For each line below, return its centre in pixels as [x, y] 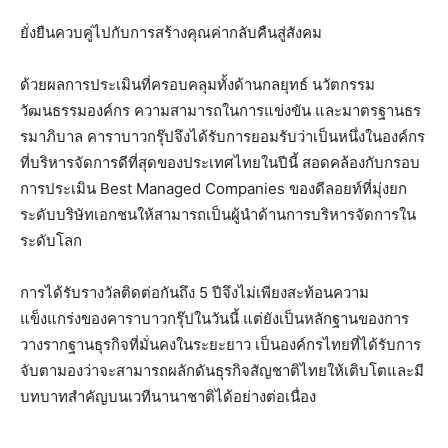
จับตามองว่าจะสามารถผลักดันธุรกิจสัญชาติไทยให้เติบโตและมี [222, 371]
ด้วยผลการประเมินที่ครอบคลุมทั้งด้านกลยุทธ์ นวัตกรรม [197, 85]
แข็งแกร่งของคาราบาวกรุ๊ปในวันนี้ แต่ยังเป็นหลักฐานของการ [214, 319]
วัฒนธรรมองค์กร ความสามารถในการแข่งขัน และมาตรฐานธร [220, 111]
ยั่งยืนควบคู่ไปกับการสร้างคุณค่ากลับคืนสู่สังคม [171, 33]
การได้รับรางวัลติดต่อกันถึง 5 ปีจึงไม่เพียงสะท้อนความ [194, 293]
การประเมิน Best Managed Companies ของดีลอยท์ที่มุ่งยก [213, 189]
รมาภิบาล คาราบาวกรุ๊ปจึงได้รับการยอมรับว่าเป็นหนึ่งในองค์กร [222, 137]
